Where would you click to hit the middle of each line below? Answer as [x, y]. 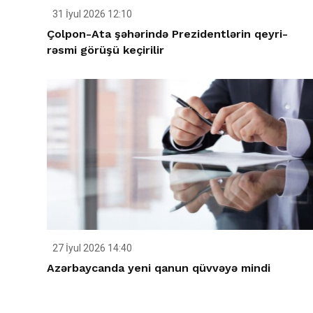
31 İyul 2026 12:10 [91, 14]
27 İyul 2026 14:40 [91, 248]
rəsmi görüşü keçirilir [105, 50]
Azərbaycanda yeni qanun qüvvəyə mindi [159, 268]
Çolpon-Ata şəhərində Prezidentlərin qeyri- [167, 34]
